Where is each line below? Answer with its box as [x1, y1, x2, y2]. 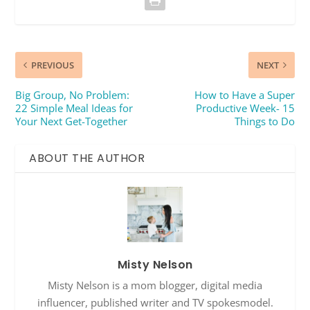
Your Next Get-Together [15, 114, 128, 129]
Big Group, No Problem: [15, 88, 130, 102]
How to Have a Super [194, 88, 295, 102]
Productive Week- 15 [195, 101, 295, 116]
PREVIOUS [31, 59, 75, 72]
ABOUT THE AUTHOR [29, 150, 145, 167]
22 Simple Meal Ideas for [15, 101, 134, 116]
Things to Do [234, 114, 295, 129]
